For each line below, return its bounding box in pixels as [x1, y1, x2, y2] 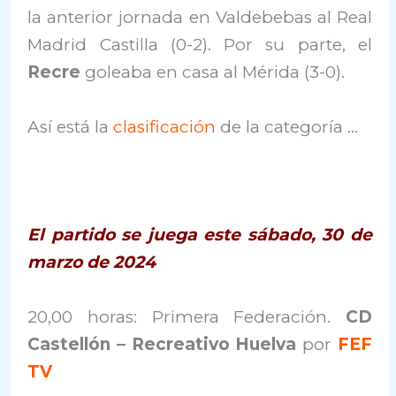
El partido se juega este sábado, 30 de [27, 225, 372, 246]
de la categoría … [216, 116, 359, 137]
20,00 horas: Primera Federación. [27, 306, 346, 327]
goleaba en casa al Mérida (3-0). [85, 62, 346, 83]
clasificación [113, 116, 217, 137]
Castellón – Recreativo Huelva [27, 333, 297, 354]
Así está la [27, 116, 114, 137]
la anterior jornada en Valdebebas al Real [27, 7, 372, 28]
